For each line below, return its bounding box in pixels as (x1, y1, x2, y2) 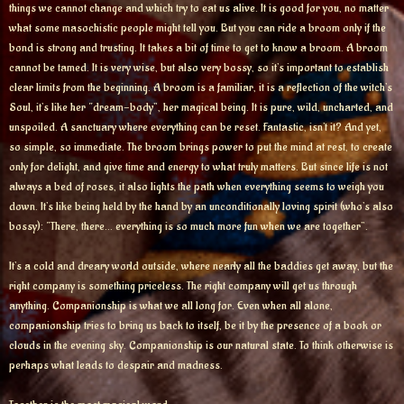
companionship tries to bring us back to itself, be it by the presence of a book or (9, 317, 381, 334)
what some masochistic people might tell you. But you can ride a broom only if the (9, 20, 386, 36)
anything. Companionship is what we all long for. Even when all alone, (9, 298, 333, 314)
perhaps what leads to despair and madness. (9, 357, 228, 373)
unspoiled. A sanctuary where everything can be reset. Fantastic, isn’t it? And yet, (9, 119, 381, 135)
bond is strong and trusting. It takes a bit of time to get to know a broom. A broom (9, 40, 388, 56)
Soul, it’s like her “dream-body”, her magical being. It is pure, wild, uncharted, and (9, 99, 393, 115)
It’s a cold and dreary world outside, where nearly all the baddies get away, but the (9, 258, 393, 274)
